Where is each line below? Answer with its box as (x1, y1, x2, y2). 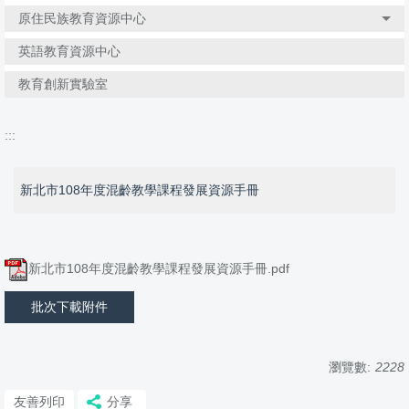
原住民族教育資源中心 (18, 11, 146, 26)
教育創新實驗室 (18, 77, 108, 92)
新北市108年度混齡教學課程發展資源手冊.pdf (28, 261, 289, 277)
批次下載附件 (31, 299, 108, 315)
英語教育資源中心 (18, 44, 121, 59)
